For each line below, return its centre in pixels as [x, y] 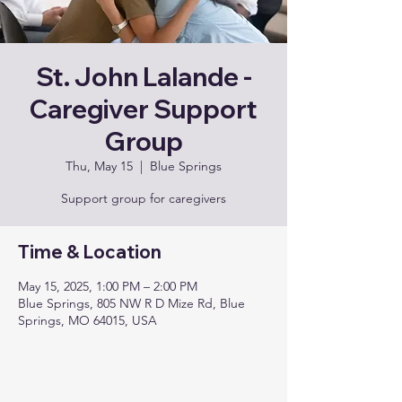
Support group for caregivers [144, 198]
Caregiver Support [144, 109]
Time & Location [90, 252]
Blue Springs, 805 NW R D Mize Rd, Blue [131, 303]
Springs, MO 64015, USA [87, 320]
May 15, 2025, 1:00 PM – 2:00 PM [108, 286]
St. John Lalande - [144, 77]
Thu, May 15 [99, 166]
